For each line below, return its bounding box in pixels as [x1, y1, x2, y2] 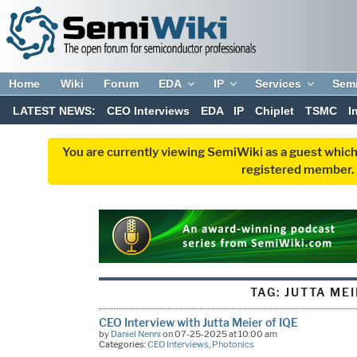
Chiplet [255, 104, 295, 118]
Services [255, 77, 302, 90]
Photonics [211, 338, 254, 350]
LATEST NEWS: [13, 104, 96, 118]
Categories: [98, 338, 147, 350]
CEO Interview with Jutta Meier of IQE [98, 315, 298, 329]
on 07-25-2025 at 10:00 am [160, 328, 277, 339]
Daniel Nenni [110, 328, 161, 339]
